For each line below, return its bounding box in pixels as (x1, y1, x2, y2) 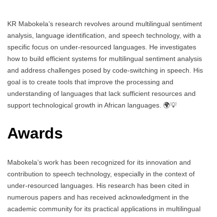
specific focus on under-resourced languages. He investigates (7, 43, 196, 51)
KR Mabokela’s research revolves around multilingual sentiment (7, 19, 202, 28)
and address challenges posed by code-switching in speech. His (7, 66, 203, 74)
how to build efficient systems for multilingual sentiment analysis (7, 54, 202, 62)
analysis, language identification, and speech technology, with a (7, 31, 201, 39)
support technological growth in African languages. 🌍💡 (7, 101, 177, 109)
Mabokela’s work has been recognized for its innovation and (7, 158, 191, 166)
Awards (7, 124, 63, 142)
